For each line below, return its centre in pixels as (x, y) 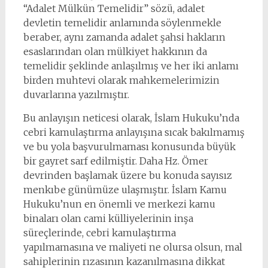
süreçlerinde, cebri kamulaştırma (99, 233)
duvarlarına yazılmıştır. (76, 95)
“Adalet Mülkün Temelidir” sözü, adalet (114, 8)
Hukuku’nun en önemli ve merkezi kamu (119, 204)
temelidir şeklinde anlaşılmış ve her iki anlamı (131, 66)
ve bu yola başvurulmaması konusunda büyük (129, 147)
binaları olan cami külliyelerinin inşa (108, 218)
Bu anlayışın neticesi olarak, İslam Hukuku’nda (131, 118)
